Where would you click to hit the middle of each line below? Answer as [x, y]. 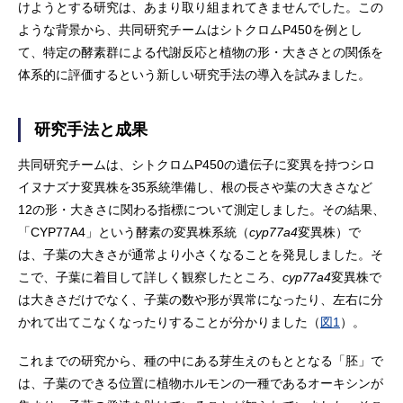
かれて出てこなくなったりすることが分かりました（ [169, 322]
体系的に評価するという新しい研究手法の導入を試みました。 [194, 75]
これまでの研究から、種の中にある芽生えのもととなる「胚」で [201, 361]
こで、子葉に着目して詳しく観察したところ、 [150, 277]
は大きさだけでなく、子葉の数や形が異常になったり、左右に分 [201, 300]
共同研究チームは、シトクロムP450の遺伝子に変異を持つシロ [197, 165]
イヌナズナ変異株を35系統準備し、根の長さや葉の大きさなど [195, 187]
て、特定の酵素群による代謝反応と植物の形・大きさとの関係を [201, 52]
